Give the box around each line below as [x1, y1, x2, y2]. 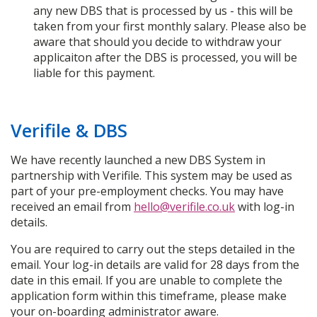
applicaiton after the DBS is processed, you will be [33, 49, 297, 65]
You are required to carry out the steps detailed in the [11, 241, 295, 257]
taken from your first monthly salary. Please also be [33, 18, 306, 34]
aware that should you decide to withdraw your [33, 33, 282, 50]
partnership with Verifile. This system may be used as [11, 167, 292, 183]
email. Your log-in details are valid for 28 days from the [11, 256, 299, 272]
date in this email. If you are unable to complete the [11, 272, 282, 288]
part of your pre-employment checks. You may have [11, 183, 284, 199]
